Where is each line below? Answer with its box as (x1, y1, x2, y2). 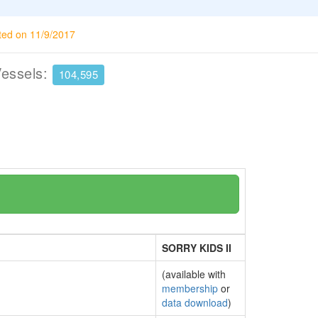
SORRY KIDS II (162, 241, 231, 255)
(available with (162, 267, 226, 281)
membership (162, 281, 218, 295)
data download (162, 295, 228, 309)
